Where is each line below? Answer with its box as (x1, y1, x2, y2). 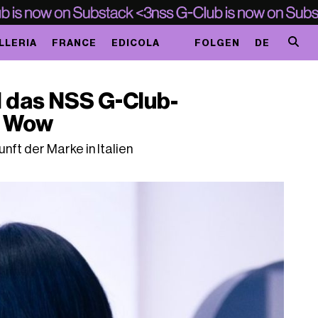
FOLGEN (194, 38, 240, 48)
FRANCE (51, 38, 97, 48)
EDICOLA (111, 38, 160, 48)
